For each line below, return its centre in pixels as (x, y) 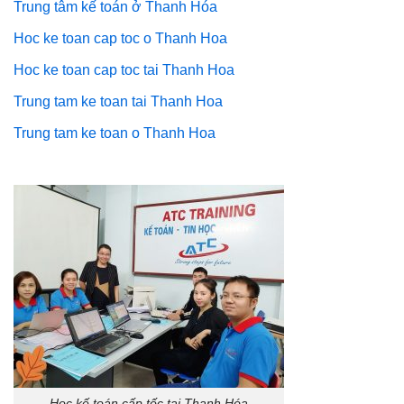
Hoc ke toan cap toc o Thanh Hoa (120, 39)
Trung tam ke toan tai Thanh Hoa (118, 102)
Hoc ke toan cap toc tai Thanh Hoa (124, 70)
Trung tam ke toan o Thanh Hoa (115, 133)
